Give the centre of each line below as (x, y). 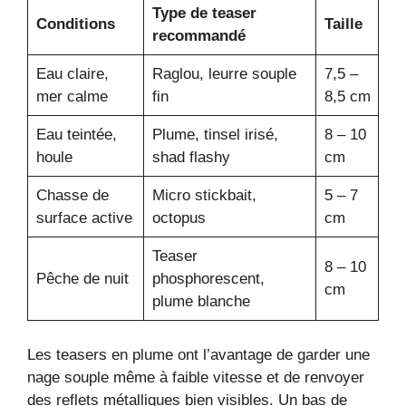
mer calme (72, 96)
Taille (343, 24)
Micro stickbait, (204, 195)
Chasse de (72, 195)
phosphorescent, (208, 278)
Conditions (75, 24)
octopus (179, 217)
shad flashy (191, 157)
